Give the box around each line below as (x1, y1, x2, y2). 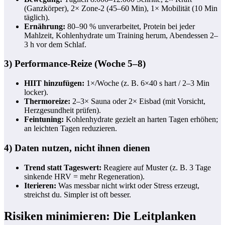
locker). (24, 88, 48, 97)
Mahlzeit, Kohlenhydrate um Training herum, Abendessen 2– (24, 31, 218, 40)
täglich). (24, 13, 50, 22)
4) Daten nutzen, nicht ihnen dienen (4, 142, 150, 153)
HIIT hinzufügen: (24, 79, 84, 88)
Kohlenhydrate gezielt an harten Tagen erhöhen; (64, 115, 218, 124)
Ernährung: (24, 22, 65, 31)
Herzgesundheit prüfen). (24, 106, 101, 115)
